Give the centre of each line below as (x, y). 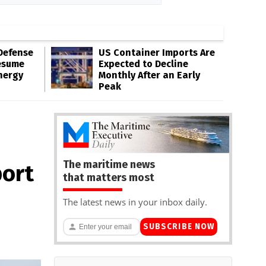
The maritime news (109, 164)
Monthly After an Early (149, 75)
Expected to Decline (143, 64)
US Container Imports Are (157, 53)
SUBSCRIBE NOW (179, 227)
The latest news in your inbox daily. (135, 202)
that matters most (109, 177)
